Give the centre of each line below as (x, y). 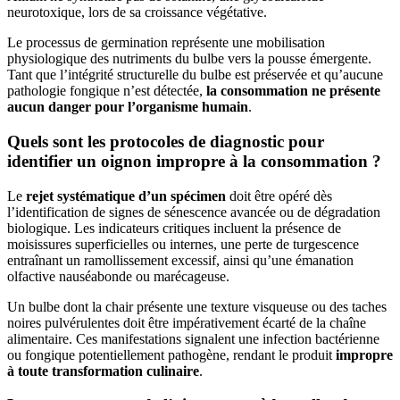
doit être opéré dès (279, 196)
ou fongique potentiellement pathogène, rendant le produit (171, 354)
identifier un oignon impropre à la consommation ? (194, 161)
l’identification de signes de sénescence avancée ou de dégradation (194, 212)
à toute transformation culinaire (103, 371)
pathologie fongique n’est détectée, (107, 91)
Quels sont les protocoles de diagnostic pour (166, 141)
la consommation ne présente (293, 91)
